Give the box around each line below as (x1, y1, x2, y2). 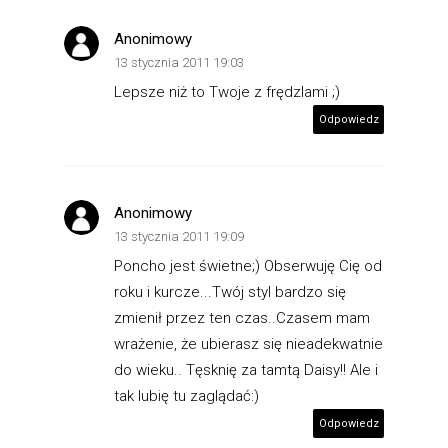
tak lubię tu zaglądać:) (114, 386, 259, 405)
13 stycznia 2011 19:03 (114, 54, 244, 70)
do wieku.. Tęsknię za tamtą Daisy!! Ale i (114, 360, 378, 379)
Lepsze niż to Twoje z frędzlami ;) (114, 82, 340, 101)
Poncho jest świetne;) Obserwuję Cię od (114, 256, 382, 275)
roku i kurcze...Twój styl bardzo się (114, 282, 346, 301)
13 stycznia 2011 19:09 (114, 228, 244, 244)
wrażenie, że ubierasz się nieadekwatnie (114, 334, 383, 353)
